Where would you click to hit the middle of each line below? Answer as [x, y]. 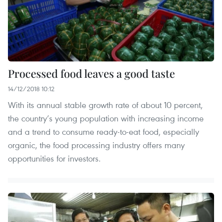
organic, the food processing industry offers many [96, 145]
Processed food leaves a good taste [91, 73]
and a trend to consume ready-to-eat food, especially [104, 131]
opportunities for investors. [54, 158]
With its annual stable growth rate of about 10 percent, [105, 105]
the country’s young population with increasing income [106, 118]
